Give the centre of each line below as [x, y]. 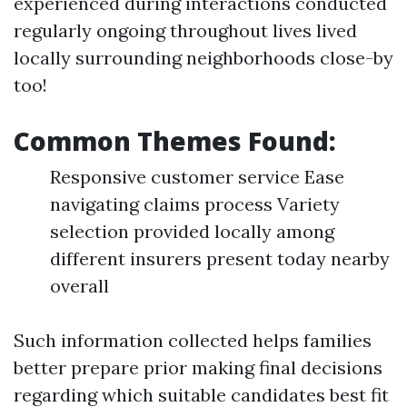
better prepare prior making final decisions [198, 367]
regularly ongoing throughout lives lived [185, 30]
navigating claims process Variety [195, 204]
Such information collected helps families [193, 340]
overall [79, 286]
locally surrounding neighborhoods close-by [203, 58]
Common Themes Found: [175, 141]
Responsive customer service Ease [197, 177]
